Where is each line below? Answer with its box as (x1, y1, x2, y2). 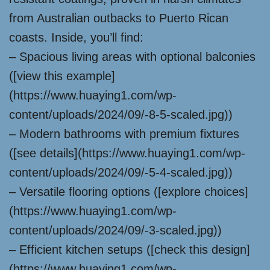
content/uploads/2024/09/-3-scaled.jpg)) (9, 224, 222, 237)
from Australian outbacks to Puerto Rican (9, 11, 228, 25)
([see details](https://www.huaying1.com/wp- (9, 146, 245, 160)
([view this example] (9, 69, 115, 83)
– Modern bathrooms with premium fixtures (9, 127, 239, 140)
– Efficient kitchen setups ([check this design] (9, 243, 250, 256)
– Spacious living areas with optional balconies (9, 50, 256, 63)
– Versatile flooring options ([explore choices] (9, 185, 248, 198)
